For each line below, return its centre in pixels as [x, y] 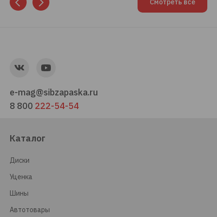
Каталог [28, 138]
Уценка [21, 177]
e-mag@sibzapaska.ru [54, 92]
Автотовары [30, 210]
